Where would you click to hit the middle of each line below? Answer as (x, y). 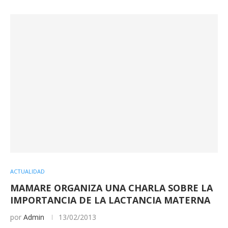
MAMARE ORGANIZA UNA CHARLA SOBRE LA (111, 188)
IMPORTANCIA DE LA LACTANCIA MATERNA (110, 200)
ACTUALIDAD (27, 171)
